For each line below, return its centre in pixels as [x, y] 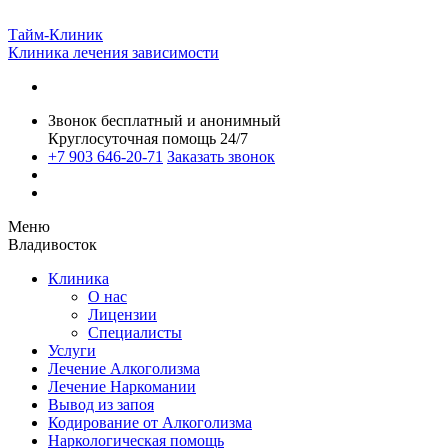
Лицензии [122, 314]
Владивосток [52, 244]
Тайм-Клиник [55, 34]
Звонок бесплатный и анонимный [164, 120]
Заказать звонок [221, 156]
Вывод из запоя [101, 404]
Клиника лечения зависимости [113, 52]
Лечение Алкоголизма [124, 368]
